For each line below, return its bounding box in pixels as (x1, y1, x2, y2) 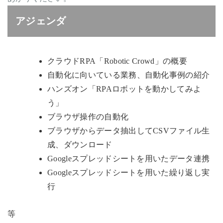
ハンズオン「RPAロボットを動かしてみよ (47, 85, 202, 94)
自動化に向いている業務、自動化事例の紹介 (47, 71, 210, 80)
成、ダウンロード (47, 140, 112, 149)
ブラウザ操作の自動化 (47, 112, 129, 121)
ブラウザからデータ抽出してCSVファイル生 (47, 126, 210, 135)
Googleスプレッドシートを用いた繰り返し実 (47, 168, 210, 177)
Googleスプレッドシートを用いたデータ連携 (47, 154, 210, 163)
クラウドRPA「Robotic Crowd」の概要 (47, 57, 187, 66)
